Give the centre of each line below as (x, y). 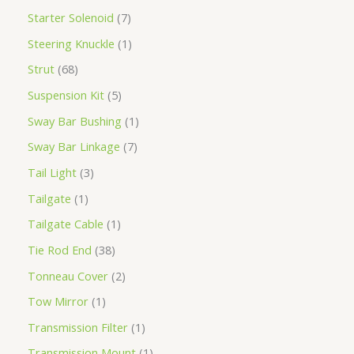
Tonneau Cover (68, 275)
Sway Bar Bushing (75, 121)
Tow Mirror (58, 301)
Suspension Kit (66, 95)
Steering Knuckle (71, 43)
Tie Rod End (60, 249)
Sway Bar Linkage (74, 147)
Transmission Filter (78, 327)
